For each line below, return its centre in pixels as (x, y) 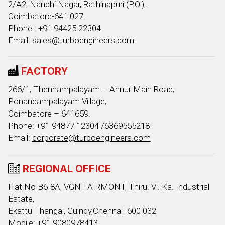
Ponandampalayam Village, (57, 101)
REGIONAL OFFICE (65, 168)
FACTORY (43, 71)
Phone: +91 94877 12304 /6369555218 (79, 125)
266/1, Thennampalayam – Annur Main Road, (91, 89)
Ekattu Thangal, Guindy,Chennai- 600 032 (82, 211)
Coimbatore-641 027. (46, 16)
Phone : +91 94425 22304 (54, 28)
